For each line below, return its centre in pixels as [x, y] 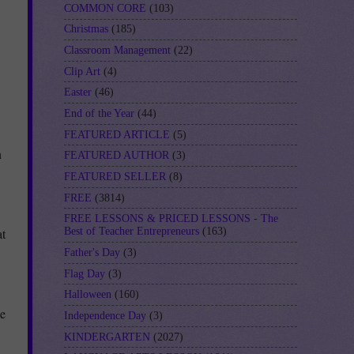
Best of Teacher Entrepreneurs [132, 232]
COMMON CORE [105, 8]
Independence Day [105, 315]
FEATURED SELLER [115, 176]
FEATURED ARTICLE [117, 134]
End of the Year [99, 113]
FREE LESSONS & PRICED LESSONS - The [171, 219]
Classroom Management [117, 50]
